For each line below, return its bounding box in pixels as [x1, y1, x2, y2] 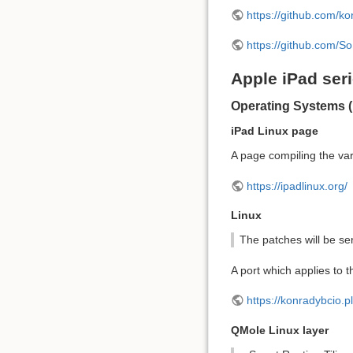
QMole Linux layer [231, 323, 329, 336]
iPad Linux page [231, 124, 318, 138]
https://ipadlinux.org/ [246, 179, 347, 192]
